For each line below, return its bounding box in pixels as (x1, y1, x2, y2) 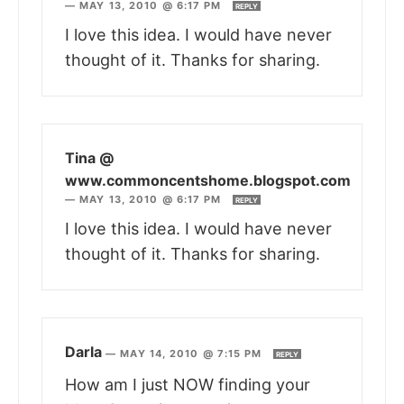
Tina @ (65, 149, 114, 168)
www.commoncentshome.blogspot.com (65, 171, 351, 190)
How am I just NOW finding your (65, 375, 310, 395)
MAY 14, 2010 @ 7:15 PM (120, 347, 266, 361)
